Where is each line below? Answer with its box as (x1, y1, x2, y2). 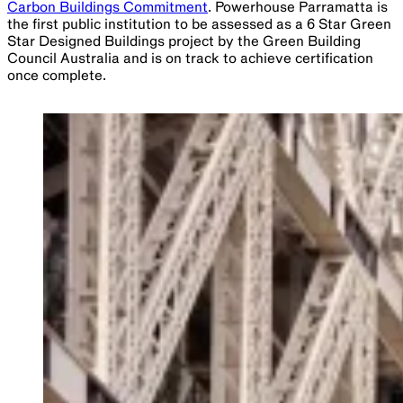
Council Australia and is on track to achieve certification (7, 51, 373, 67)
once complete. (7, 68, 106, 84)
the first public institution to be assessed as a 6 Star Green (7, 17, 391, 32)
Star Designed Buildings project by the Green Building (7, 34, 361, 49)
